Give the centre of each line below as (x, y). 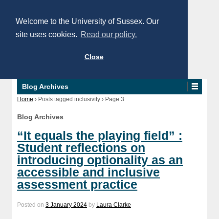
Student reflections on (81, 147)
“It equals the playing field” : (100, 135)
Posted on (31, 205)
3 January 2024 (66, 205)
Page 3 (114, 99)
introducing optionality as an (100, 160)
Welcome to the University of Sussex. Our (87, 21)
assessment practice (77, 184)
